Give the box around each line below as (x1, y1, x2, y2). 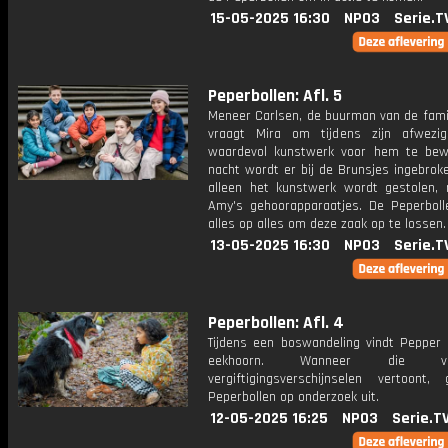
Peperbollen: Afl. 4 (208, 312, 344, 334)
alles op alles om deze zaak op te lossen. (208, 215, 446, 233)
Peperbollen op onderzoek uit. (208, 388, 379, 406)
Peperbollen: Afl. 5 (208, 85, 342, 107)
